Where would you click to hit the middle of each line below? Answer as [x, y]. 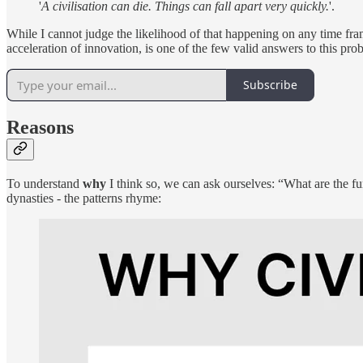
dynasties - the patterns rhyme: [84, 199]
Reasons [40, 128]
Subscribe [270, 85]
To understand [45, 184]
